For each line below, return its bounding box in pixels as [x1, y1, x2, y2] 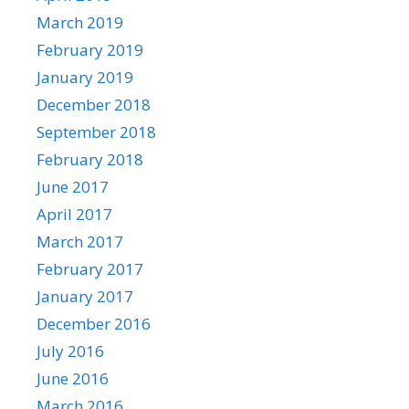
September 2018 [37, 121, 156, 142]
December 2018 [37, 93, 151, 115]
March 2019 [37, 11, 123, 33]
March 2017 [37, 230, 123, 252]
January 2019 [37, 66, 133, 88]
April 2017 [37, 203, 112, 225]
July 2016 [37, 340, 104, 362]
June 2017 [37, 175, 109, 197]
